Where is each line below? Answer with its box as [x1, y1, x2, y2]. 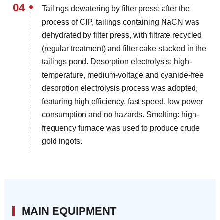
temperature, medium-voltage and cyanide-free [42, 71, 204, 80]
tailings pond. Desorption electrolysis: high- [42, 57, 192, 66]
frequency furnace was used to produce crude [42, 124, 200, 133]
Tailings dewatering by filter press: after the [42, 4, 190, 13]
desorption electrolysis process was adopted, [42, 84, 198, 93]
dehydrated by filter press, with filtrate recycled [42, 31, 202, 40]
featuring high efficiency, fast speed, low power [42, 97, 204, 106]
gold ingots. [42, 137, 82, 146]
